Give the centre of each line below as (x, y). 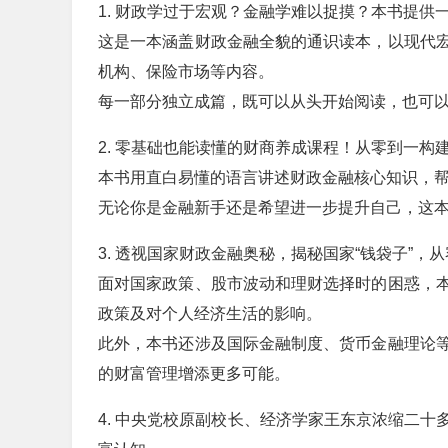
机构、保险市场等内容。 (186, 71)
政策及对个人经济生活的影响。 (210, 313)
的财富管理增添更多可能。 (194, 373)
